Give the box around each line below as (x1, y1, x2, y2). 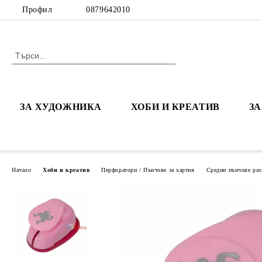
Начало (12, 166, 32, 173)
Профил (22, 5, 53, 14)
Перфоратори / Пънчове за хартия (101, 166, 195, 173)
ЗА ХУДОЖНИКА (20, 102, 102, 112)
